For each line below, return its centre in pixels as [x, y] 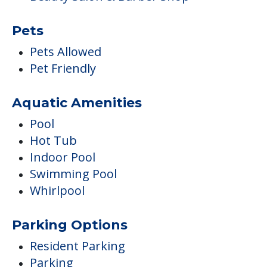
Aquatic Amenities [77, 103]
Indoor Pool [63, 157]
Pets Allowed [66, 51]
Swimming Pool [73, 173]
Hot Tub [53, 140]
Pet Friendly [63, 68]
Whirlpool [57, 190]
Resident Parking [77, 246]
